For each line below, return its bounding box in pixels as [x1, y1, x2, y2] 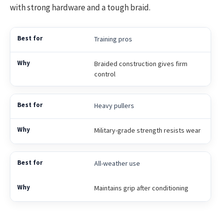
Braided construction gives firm [94, 59, 187, 69]
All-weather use [94, 159, 140, 168]
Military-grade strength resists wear [94, 126, 201, 135]
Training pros [94, 35, 132, 44]
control [94, 70, 115, 79]
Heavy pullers [94, 101, 134, 110]
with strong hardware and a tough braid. [10, 2, 150, 13]
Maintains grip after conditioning [94, 184, 188, 193]
